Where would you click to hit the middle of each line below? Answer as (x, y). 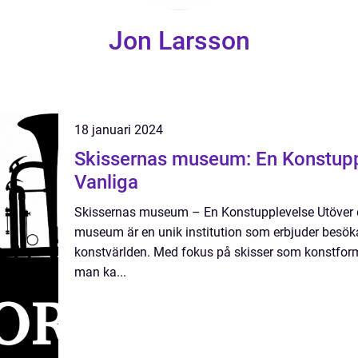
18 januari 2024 (119, 130)
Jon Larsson (179, 41)
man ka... (100, 272)
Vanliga (106, 182)
